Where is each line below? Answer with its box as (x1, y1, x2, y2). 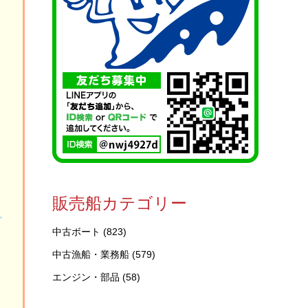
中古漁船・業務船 (52, 249, 129, 260)
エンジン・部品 (52, 272, 120, 283)
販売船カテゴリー (52, 194, 187, 212)
